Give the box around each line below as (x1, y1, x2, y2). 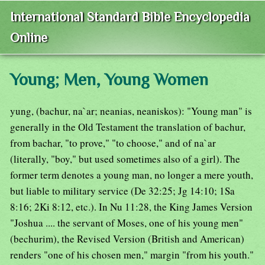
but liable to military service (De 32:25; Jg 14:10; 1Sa (10, 184, 235, 198)
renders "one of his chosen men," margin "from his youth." (10, 248, 254, 262)
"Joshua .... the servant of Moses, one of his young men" (10, 216, 243, 230)
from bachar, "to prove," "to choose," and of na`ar (10, 136, 216, 150)
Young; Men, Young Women (10, 70, 208, 89)
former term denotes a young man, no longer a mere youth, (10, 168, 253, 182)
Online (10, 30, 47, 46)
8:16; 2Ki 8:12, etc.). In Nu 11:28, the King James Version (10, 200, 253, 214)
